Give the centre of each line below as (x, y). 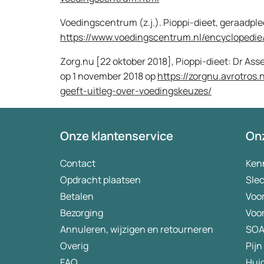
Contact (78, 163)
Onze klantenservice (117, 136)
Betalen (77, 196)
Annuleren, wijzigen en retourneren (137, 229)
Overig (74, 246)
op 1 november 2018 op (109, 76)
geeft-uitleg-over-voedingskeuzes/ (136, 91)
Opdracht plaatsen (100, 180)
